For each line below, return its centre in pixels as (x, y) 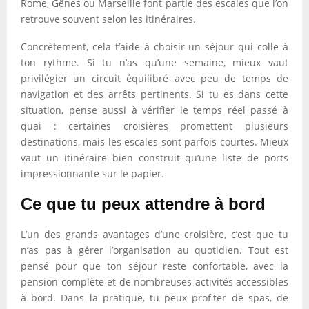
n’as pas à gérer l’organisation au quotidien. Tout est (154, 250)
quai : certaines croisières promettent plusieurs (154, 126)
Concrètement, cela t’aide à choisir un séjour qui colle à (154, 47)
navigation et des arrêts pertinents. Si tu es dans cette (154, 94)
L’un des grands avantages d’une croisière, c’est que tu (154, 234)
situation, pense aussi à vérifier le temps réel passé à (154, 110)
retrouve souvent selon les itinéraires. (108, 19)
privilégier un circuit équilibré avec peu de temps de (154, 78)
